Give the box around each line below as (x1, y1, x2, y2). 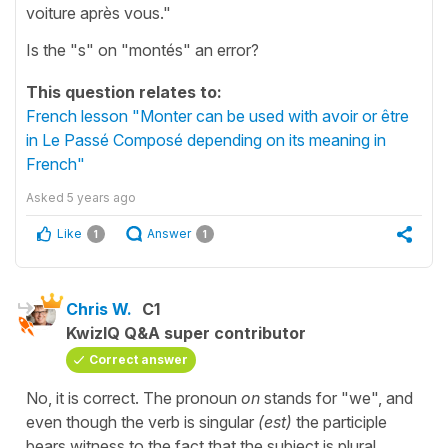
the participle (292, 411, 387, 432)
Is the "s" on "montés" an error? (26, 39, 259, 60)
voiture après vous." (26, 2, 171, 23)
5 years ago (67, 189, 136, 205)
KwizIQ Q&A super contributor (66, 322, 306, 343)
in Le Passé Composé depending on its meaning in (26, 129, 386, 150)
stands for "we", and (260, 387, 413, 408)
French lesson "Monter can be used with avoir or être (26, 105, 409, 126)
